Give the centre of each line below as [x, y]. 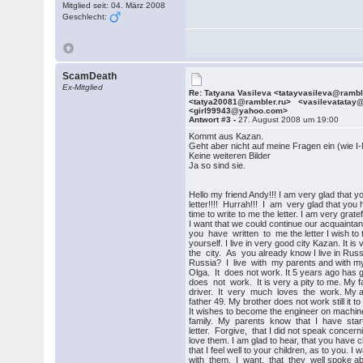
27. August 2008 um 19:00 [289, 120]
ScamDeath [90, 76]
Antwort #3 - [214, 120]
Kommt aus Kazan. [226, 136]
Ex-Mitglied [83, 87]
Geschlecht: [86, 17]
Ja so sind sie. [218, 165]
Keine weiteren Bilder [230, 156]
